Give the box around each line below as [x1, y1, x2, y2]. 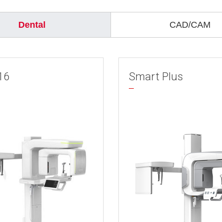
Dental [18, 20, 46, 30]
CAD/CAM [169, 20, 211, 30]
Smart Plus [129, 70, 183, 83]
